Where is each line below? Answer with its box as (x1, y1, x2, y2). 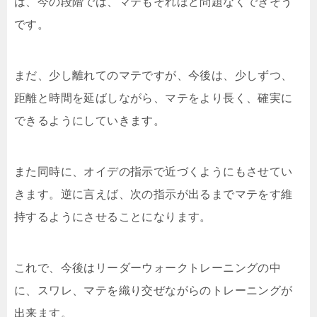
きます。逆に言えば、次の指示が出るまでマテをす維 (14, 188, 293, 200)
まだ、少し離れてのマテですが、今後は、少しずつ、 (14, 69, 293, 81)
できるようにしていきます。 (14, 115, 166, 127)
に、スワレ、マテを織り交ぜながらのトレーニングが (14, 284, 293, 296)
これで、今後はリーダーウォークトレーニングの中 (14, 262, 282, 274)
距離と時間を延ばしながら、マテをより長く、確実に (14, 92, 293, 104)
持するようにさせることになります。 (14, 211, 212, 223)
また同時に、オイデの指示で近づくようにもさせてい (14, 166, 293, 178)
